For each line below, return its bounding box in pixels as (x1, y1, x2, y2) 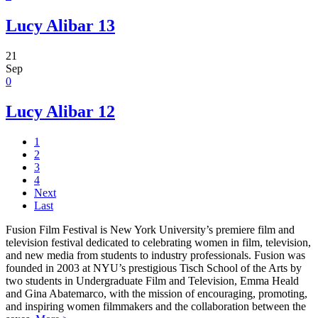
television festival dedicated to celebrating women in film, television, (6, 236, 311, 248)
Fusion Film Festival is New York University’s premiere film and (6, 223, 295, 236)
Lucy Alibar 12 (6, 102, 115, 121)
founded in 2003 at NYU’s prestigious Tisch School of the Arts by (6, 261, 302, 274)
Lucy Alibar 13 (6, 16, 115, 35)
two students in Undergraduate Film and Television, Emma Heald (6, 274, 299, 287)
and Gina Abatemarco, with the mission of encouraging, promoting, (6, 287, 307, 300)
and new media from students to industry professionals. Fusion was (6, 248, 305, 261)
